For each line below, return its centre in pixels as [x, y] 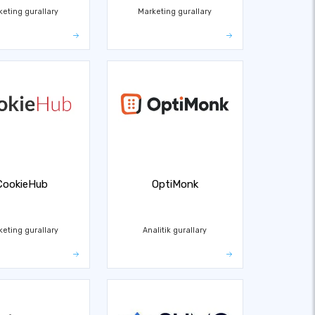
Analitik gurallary [175, 230]
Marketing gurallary [175, 11]
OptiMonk [175, 184]
